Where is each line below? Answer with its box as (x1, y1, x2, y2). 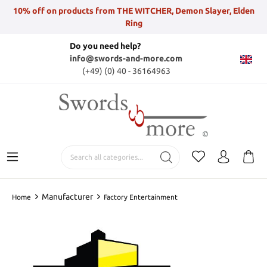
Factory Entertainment (104, 193, 178, 201)
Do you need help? (70, 41, 141, 51)
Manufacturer (42, 191, 93, 201)
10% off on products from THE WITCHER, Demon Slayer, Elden (13, 5, 254, 15)
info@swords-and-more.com (70, 54, 182, 63)
